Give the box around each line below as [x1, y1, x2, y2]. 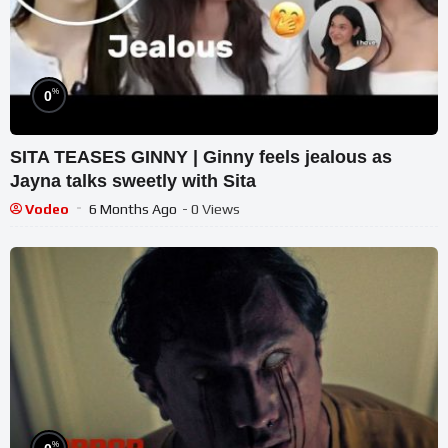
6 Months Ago [89, 200, 177, 217]
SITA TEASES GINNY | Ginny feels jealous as [10, 146, 392, 167]
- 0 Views [182, 200, 240, 217]
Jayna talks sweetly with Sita [10, 170, 256, 191]
